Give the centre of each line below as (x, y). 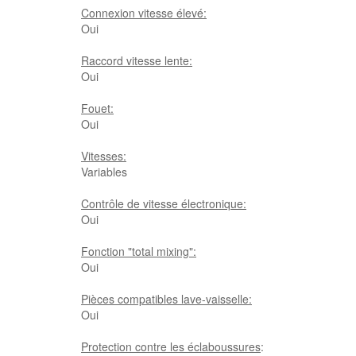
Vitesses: (104, 156)
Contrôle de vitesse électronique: (164, 203)
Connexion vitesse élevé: (144, 13)
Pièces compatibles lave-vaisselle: (166, 299)
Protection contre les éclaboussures (171, 346)
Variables (104, 172)
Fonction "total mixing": (139, 251)
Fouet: (97, 108)
